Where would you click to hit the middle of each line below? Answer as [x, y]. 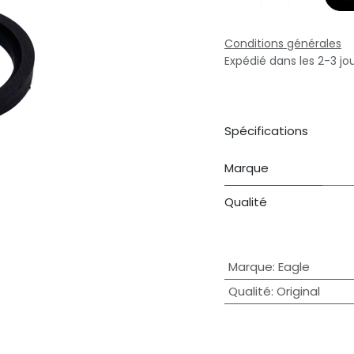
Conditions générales [283, 43]
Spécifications [266, 131]
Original [298, 291]
